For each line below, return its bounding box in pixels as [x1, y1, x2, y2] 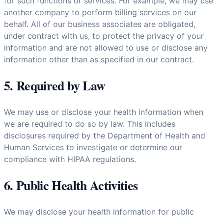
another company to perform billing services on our [4, 7, 196, 18]
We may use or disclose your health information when [4, 107, 203, 117]
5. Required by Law [4, 76, 106, 95]
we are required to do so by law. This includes [4, 119, 175, 129]
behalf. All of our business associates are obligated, [4, 19, 195, 29]
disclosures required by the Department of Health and [4, 131, 205, 141]
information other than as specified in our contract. [4, 55, 194, 65]
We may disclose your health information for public [4, 207, 194, 217]
